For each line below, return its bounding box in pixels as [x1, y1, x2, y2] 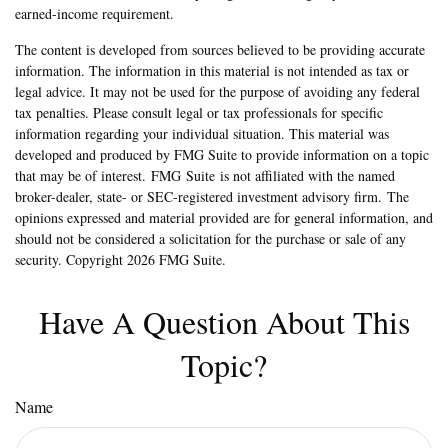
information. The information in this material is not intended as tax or [15, 60, 409, 80]
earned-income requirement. [15, 3, 174, 23]
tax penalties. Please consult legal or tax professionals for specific [15, 102, 383, 122]
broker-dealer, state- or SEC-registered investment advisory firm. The [15, 186, 409, 206]
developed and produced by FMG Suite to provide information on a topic [15, 144, 429, 164]
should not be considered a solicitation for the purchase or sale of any [15, 228, 406, 248]
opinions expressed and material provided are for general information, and [15, 207, 433, 227]
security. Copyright [15, 249, 127, 269]
